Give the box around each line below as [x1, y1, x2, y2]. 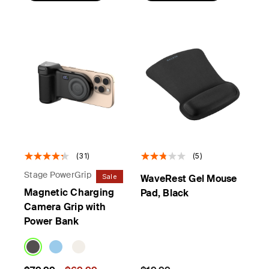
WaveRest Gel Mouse [141, 172, 237, 185]
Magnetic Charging [24, 186, 115, 199]
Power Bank [24, 215, 79, 228]
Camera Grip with [24, 201, 106, 213]
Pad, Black [141, 187, 189, 199]
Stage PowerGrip [24, 169, 91, 180]
